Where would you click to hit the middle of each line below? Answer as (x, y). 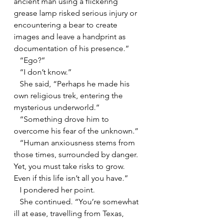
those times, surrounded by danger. (77, 154)
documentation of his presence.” (71, 48)
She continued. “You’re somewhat (17, 201)
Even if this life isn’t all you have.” (71, 178)
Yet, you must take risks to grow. (70, 166)
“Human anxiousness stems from (17, 142)
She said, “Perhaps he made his (17, 83)
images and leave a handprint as (71, 36)
